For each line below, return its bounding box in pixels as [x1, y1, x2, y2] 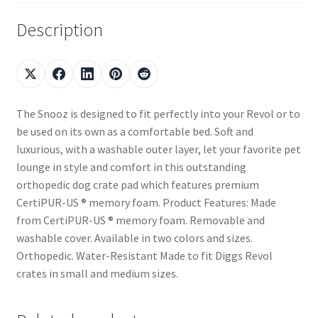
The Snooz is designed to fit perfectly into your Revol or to [16, 106, 300, 121]
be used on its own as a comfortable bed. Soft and [16, 124, 253, 138]
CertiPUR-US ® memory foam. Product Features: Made [16, 195, 276, 209]
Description [16, 18, 103, 42]
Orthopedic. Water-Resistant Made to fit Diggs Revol [16, 248, 273, 263]
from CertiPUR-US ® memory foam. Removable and [16, 213, 265, 227]
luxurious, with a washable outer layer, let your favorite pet [16, 142, 301, 156]
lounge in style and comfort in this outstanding [16, 160, 246, 174]
